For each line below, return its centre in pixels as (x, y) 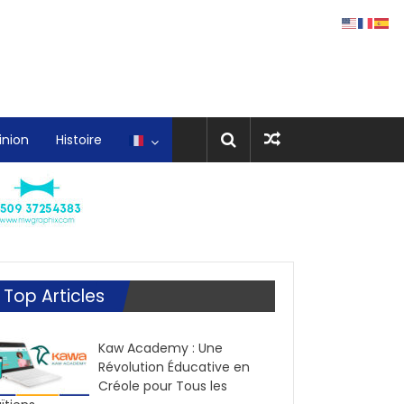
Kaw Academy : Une (161, 348)
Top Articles (54, 296)
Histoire (79, 140)
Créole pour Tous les (163, 386)
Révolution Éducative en (174, 367)
